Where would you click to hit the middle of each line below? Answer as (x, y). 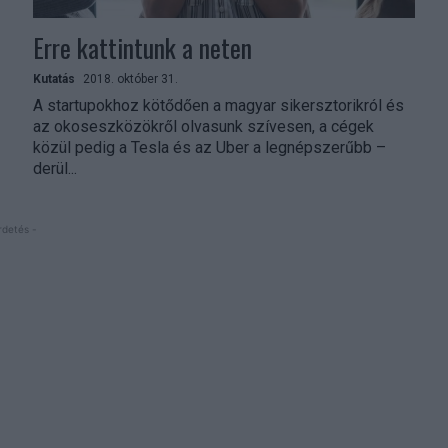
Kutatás (54, 78)
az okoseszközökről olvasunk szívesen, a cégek (204, 126)
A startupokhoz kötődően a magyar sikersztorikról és (219, 105)
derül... (55, 168)
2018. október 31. (131, 78)
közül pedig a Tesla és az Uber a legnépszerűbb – (210, 147)
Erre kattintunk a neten (143, 47)
